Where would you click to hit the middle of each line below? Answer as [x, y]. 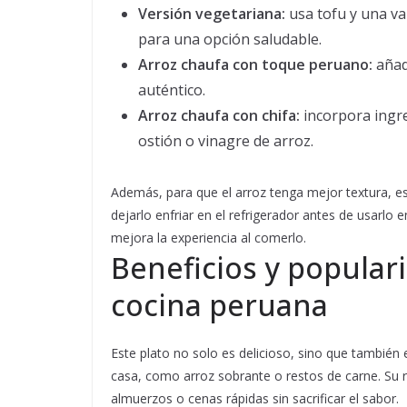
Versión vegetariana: [212, 14]
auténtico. [172, 90]
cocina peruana [219, 305]
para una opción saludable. [230, 39]
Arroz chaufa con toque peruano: [255, 65]
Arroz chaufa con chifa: [219, 115]
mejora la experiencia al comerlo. [208, 238]
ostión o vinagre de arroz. [226, 141]
